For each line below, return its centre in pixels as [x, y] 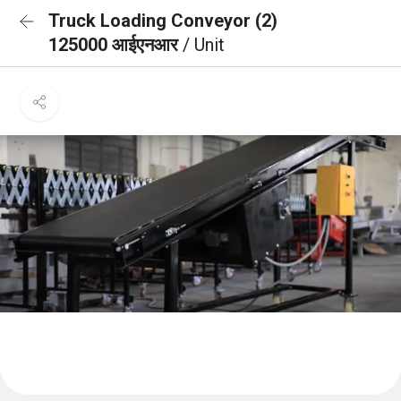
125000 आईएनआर [115, 45]
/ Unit [204, 45]
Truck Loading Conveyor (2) [163, 21]
